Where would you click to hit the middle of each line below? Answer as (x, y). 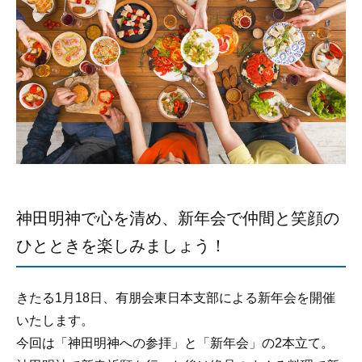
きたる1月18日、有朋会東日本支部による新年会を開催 (176, 297)
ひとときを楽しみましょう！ (121, 245)
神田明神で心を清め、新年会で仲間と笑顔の (178, 218)
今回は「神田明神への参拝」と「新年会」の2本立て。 (175, 343)
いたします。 (55, 320)
